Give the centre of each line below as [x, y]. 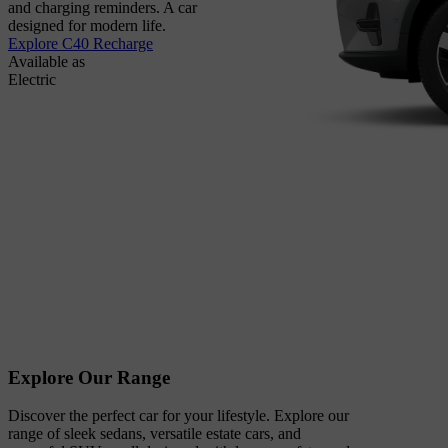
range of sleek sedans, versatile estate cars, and [154, 434]
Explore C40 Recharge [80, 44]
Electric [32, 80]
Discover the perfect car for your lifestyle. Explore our [178, 416]
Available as [46, 62]
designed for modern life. [87, 26]
